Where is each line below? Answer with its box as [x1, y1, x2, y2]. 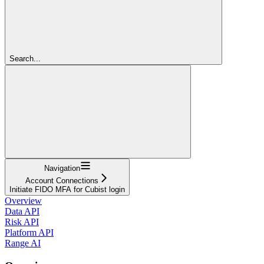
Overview [5, 195, 42, 206]
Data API [5, 206, 39, 216]
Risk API [5, 216, 39, 227]
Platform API [5, 227, 54, 237]
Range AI [5, 237, 41, 248]
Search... [9, 54, 41, 63]
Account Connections [25, 176, 98, 185]
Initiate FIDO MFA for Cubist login [9, 184, 125, 194]
